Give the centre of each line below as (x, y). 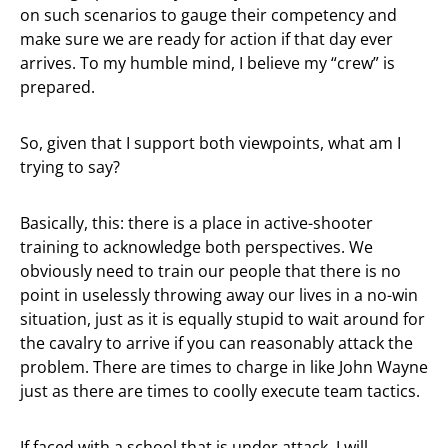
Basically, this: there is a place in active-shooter (196, 223)
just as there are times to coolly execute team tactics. (220, 391)
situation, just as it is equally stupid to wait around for (222, 319)
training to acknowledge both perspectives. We (196, 247)
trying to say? (70, 167)
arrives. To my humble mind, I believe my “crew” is (207, 63)
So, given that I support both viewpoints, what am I (210, 143)
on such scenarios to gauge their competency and (208, 15)
